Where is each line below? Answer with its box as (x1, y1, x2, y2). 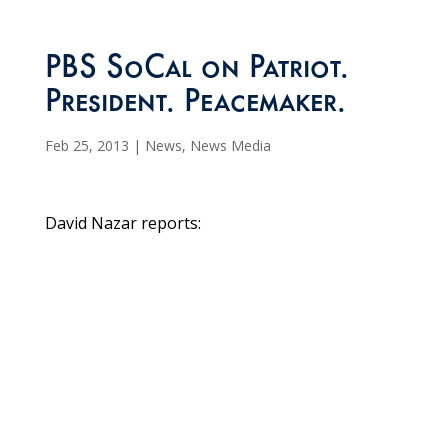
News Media (189, 136, 271, 156)
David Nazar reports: (44, 212, 201, 235)
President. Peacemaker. (44, 88, 346, 123)
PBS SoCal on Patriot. (44, 54, 349, 89)
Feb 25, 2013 (44, 136, 129, 156)
